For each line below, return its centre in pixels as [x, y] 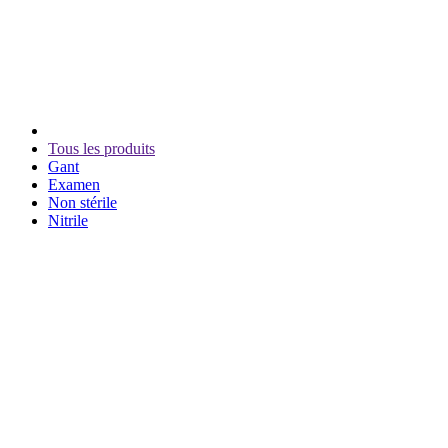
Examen [74, 184]
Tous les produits [101, 148]
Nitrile [68, 220]
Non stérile [82, 202]
